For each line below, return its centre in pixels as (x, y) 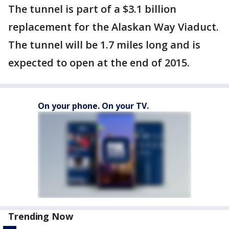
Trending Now (41, 216)
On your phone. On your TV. (93, 106)
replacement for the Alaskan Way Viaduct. (113, 27)
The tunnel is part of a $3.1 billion (92, 9)
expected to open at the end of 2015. (99, 63)
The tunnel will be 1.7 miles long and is (104, 45)
